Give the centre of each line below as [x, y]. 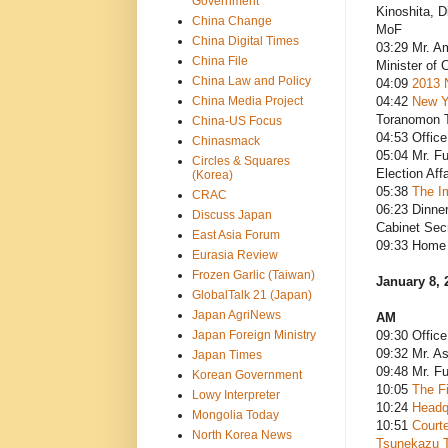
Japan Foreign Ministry [253, 334]
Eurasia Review [234, 254]
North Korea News [241, 434]
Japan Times [226, 354]
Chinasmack [225, 140]
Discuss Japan [231, 214]
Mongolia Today [235, 414]
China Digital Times [245, 40]
